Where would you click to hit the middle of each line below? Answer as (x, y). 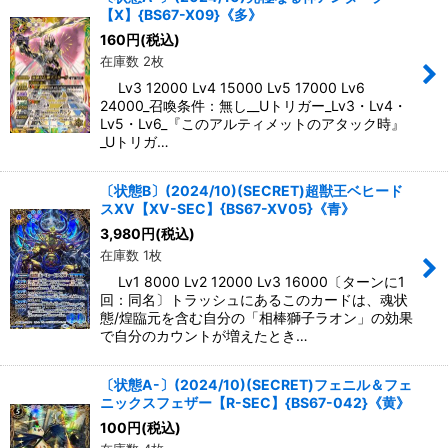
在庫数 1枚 (131, 255)
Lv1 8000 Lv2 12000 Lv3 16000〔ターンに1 (252, 282)
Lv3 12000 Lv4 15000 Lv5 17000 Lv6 (232, 88)
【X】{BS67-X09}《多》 (181, 15)
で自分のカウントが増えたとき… (204, 336)
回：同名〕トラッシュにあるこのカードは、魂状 (254, 300)
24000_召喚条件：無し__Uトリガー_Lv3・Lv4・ (253, 106)
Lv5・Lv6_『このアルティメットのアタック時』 (252, 124)
